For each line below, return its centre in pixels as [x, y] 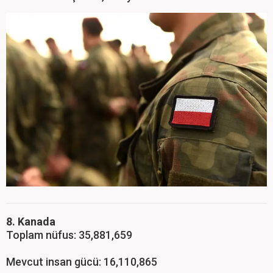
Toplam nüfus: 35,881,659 [69, 235]
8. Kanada [31, 222]
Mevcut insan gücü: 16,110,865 [82, 262]
